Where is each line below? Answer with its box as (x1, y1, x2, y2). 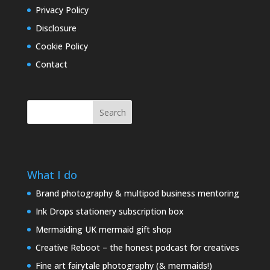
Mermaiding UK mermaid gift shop (35, 224, 172, 236)
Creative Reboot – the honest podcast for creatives (35, 242, 239, 254)
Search (99, 107, 126, 118)
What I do (27, 168, 77, 183)
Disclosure (35, 22, 77, 34)
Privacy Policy (35, 4, 89, 16)
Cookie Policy (35, 40, 88, 52)
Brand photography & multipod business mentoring (35, 187, 239, 199)
